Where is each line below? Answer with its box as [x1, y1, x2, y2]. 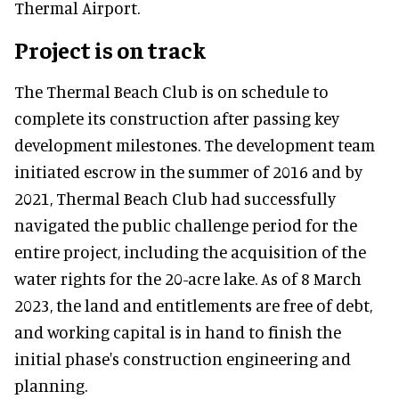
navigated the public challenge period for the [14, 215, 357, 236]
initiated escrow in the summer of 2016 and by [14, 161, 362, 183]
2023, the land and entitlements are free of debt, [14, 295, 372, 316]
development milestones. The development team [14, 134, 375, 156]
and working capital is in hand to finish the [14, 322, 341, 343]
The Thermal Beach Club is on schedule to [14, 81, 329, 102]
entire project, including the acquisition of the [14, 241, 366, 263]
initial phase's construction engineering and [14, 348, 351, 370]
